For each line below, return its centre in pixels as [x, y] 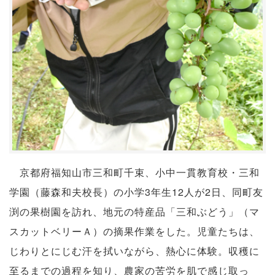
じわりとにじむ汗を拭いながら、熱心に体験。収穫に [134, 251]
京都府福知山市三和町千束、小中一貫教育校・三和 [134, 172]
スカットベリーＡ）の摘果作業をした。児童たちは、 [134, 231]
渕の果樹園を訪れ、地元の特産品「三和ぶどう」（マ [134, 212]
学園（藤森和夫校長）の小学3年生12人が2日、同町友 [136, 192]
